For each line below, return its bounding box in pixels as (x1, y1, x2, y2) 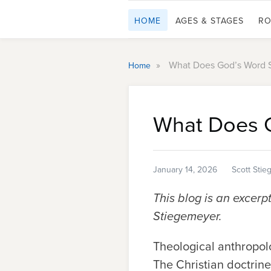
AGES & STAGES (175, 15, 244, 27)
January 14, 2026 (153, 163, 217, 175)
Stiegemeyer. (153, 207, 225, 225)
